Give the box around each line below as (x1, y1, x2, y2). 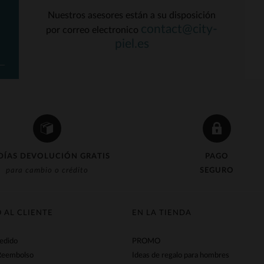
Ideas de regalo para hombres (132, 252, 229, 259)
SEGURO (200, 167, 234, 174)
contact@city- (141, 23, 218, 35)
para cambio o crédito (6, 167, 88, 174)
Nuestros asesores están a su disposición (48, 11, 216, 20)
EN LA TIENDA (132, 209, 192, 217)
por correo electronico (46, 25, 141, 35)
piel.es (114, 38, 149, 50)
